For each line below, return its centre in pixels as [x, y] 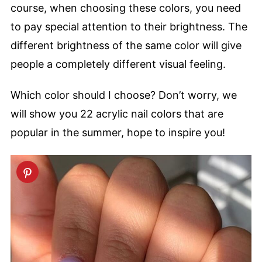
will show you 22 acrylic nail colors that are [117, 114]
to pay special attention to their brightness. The [129, 26]
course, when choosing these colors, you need [126, 8]
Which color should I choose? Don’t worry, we [124, 95]
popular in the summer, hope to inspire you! [118, 133]
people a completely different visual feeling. [118, 64]
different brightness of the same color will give [126, 45]
